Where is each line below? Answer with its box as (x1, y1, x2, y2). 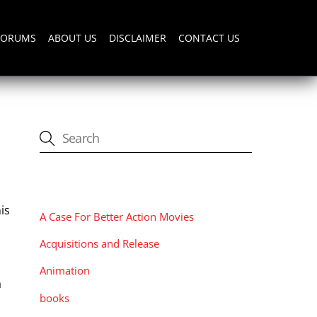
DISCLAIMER (109, 30, 167, 45)
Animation (40, 263, 90, 278)
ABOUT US (47, 30, 97, 45)
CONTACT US (178, 30, 241, 45)
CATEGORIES (40, 178, 115, 192)
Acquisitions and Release (40, 236, 159, 251)
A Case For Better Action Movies (40, 209, 194, 224)
